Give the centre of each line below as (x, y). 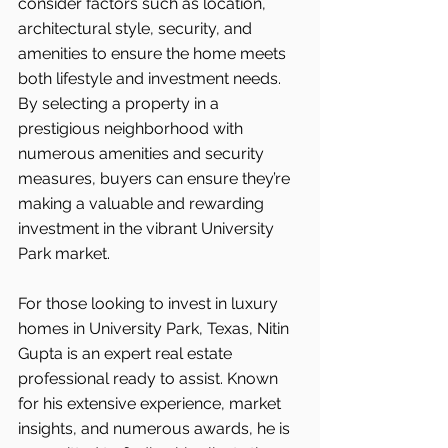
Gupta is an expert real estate (127, 354)
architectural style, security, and (137, 29)
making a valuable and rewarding (143, 204)
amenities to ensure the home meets (154, 54)
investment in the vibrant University (148, 229)
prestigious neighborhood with (132, 129)
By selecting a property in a (120, 104)
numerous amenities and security (143, 154)
